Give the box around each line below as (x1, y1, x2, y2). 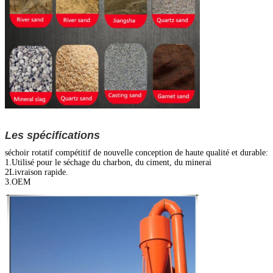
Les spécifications (5, 129, 100, 141)
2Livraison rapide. (5, 167, 68, 177)
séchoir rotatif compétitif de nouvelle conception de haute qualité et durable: (5, 147, 268, 157)
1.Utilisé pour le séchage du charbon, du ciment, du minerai (5, 157, 211, 167)
